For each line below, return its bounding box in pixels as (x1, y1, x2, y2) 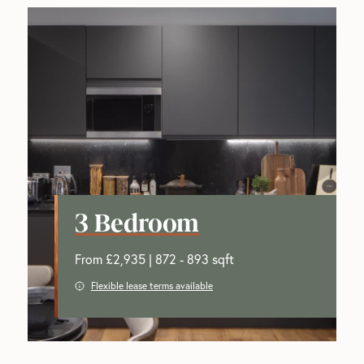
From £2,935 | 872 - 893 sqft (75, 249, 234, 267)
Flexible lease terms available (91, 279, 213, 292)
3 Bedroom (75, 203, 199, 239)
